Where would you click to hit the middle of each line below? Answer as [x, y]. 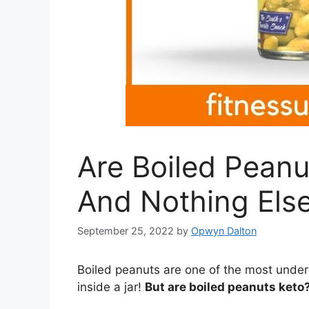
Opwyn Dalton [224, 231]
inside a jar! [111, 287]
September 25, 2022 [126, 231]
